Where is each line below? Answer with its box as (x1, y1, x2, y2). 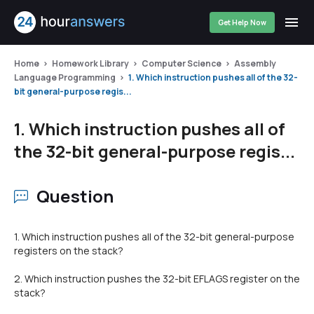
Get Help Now (218, 18, 266, 27)
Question (36, 184, 114, 207)
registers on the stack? (14, 244, 123, 257)
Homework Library (52, 57, 129, 69)
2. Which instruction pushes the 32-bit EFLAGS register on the (14, 272, 300, 285)
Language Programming (14, 71, 116, 83)
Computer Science (142, 57, 221, 69)
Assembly (234, 57, 276, 69)
